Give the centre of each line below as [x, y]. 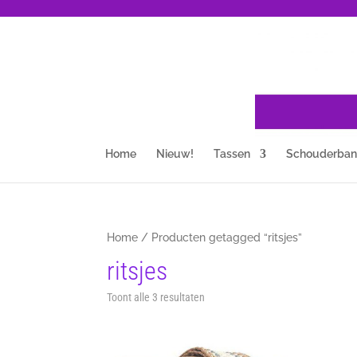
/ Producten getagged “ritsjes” [220, 237]
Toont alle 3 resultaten [156, 297]
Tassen [231, 154]
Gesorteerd [229, 296]
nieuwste [224, 319]
